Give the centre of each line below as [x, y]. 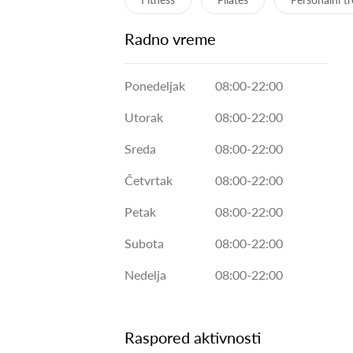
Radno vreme [170, 39]
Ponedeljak [155, 86]
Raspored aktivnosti [193, 338]
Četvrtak [149, 180]
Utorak [144, 117]
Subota [144, 243]
